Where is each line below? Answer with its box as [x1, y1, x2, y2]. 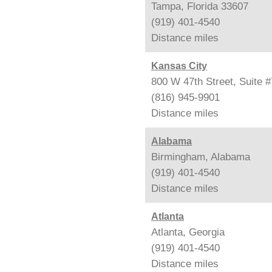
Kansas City [151, 60, 207, 71]
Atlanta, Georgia [151, 226, 225, 238]
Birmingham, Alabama [151, 151, 250, 163]
